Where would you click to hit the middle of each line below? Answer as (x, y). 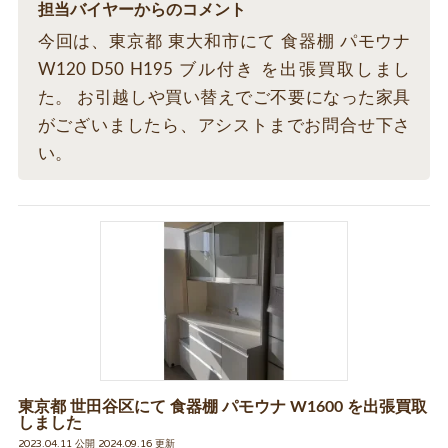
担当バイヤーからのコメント (141, 10)
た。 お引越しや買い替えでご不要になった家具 (224, 97)
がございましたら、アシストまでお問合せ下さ (224, 125)
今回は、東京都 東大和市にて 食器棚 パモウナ (224, 41)
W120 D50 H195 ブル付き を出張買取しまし (224, 69)
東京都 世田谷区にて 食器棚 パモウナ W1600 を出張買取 (222, 407)
